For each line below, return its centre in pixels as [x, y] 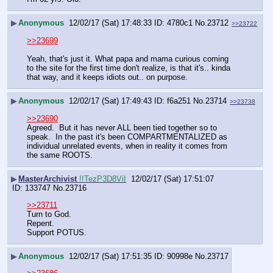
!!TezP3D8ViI [103, 179]
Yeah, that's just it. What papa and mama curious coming [128, 59]
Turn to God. [49, 214]
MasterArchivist [49, 179]
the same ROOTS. [60, 155]
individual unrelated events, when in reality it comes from [127, 146]
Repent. [41, 223]
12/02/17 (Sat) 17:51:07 [172, 179]
